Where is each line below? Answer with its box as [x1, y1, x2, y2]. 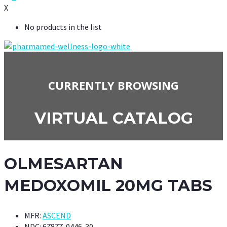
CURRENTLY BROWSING [48, 77, 179, 93]
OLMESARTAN [4, 154, 123, 174]
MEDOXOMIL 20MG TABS [4, 176, 212, 196]
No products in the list [24, 22, 102, 32]
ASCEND [43, 210, 71, 221]
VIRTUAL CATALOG [34, 108, 193, 128]
